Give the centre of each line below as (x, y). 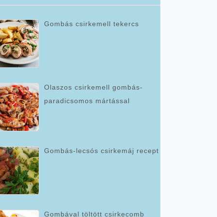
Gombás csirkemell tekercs (92, 24)
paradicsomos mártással (87, 101)
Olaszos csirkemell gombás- (93, 87)
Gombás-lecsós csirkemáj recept (101, 151)
